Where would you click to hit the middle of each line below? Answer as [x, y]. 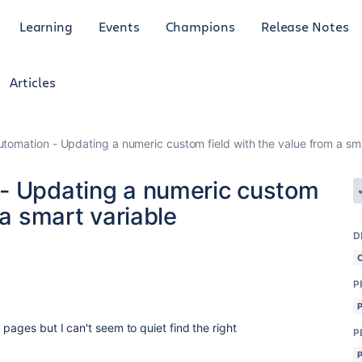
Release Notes [305, 26]
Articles [33, 82]
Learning [46, 26]
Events [119, 26]
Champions [200, 26]
